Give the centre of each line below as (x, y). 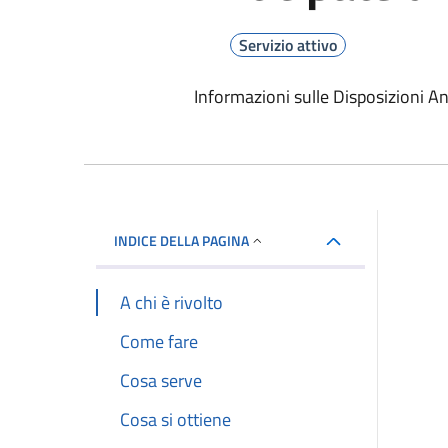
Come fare (159, 341)
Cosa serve (161, 380)
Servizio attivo (288, 44)
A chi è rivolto (171, 302)
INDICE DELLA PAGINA (181, 241)
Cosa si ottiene (175, 420)
